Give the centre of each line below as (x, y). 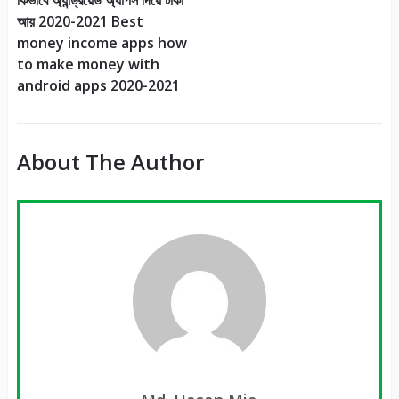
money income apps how (102, 42)
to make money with (88, 64)
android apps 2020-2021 (98, 85)
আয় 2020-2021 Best (80, 21)
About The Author (110, 161)
